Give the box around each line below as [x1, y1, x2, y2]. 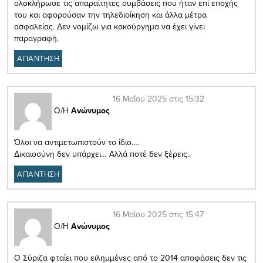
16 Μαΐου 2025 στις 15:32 [113, 93, 204, 105]
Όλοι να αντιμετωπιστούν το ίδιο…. [14, 136, 139, 149]
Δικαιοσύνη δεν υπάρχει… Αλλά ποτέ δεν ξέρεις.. [14, 148, 191, 160]
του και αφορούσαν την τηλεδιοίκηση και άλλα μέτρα [14, 9, 207, 21]
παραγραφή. [14, 32, 59, 45]
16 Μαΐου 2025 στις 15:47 [113, 208, 204, 221]
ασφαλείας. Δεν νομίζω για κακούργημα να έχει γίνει [14, 21, 205, 33]
